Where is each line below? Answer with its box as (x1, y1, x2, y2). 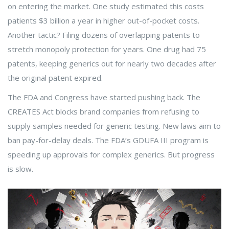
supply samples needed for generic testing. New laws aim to (8, 121, 221, 131)
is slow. (8, 164, 33, 174)
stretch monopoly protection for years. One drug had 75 (8, 44, 206, 55)
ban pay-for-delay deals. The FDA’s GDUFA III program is (8, 135, 209, 146)
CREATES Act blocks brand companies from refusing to (8, 106, 199, 117)
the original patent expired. (8, 73, 103, 83)
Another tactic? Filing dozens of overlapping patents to (8, 30, 200, 40)
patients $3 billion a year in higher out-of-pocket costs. (8, 15, 199, 26)
